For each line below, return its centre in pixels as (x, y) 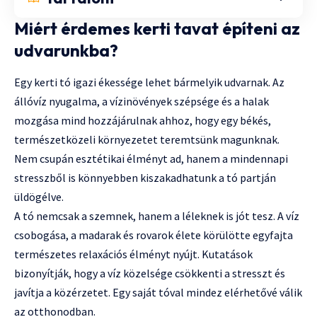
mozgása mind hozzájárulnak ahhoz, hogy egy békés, (143, 120)
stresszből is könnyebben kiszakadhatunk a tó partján (145, 177)
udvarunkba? (66, 50)
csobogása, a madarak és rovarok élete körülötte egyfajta (154, 235)
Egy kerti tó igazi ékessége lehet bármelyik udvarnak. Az (149, 82)
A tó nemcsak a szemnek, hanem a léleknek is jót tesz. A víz (157, 215)
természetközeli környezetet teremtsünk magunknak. (147, 139)
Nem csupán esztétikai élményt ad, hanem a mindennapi (151, 158)
